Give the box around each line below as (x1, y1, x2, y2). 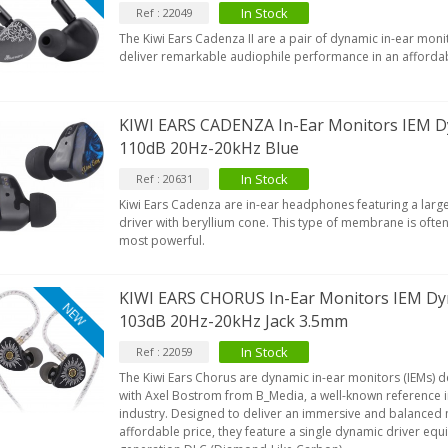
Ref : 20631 (135, 171, 193, 187)
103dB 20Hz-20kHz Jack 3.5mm (119, 310, 349, 333)
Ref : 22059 (135, 344, 193, 360)
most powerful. (119, 232, 206, 250)
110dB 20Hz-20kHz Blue (119, 137, 300, 160)
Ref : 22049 (135, 5, 193, 20)
